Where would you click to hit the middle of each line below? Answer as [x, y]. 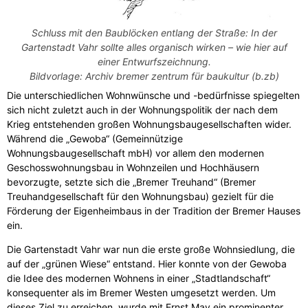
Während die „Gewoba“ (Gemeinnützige [95, 138]
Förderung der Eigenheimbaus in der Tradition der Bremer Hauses [154, 210]
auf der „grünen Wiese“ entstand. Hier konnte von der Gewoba [147, 263]
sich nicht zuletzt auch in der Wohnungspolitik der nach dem [142, 109]
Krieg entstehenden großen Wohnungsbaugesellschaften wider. [149, 124]
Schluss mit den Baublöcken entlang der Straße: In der [154, 32]
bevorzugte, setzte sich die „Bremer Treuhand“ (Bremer [131, 181]
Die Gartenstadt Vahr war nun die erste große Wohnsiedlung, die [151, 249]
